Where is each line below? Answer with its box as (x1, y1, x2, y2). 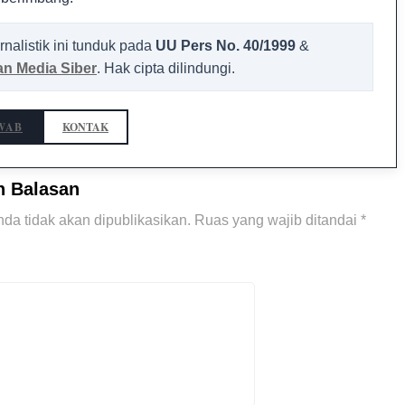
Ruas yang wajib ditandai (194, 212, 361, 229)
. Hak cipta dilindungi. (97, 61, 235, 77)
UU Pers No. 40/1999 (155, 38, 296, 54)
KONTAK (62, 119, 108, 136)
